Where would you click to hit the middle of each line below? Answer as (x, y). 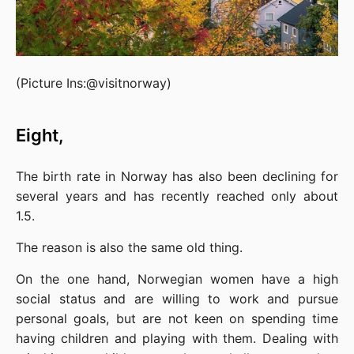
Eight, (42, 135)
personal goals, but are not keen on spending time (177, 318)
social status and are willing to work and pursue (177, 298)
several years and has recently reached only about (177, 196)
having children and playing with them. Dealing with (177, 338)
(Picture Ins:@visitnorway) (94, 83)
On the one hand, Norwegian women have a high (177, 279)
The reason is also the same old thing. (129, 247)
